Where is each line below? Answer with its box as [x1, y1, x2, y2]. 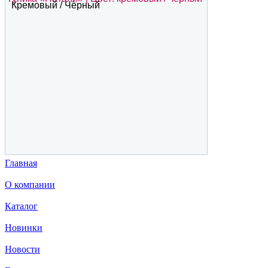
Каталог [5, 200, 38, 211]
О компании [5, 179, 55, 190]
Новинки [5, 222, 42, 233]
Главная [5, 157, 37, 168]
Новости [5, 243, 40, 254]
